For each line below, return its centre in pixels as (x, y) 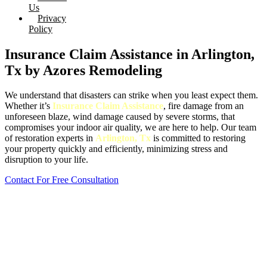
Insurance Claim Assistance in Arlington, (130, 54)
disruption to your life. (46, 160)
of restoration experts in (50, 138)
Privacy (52, 18)
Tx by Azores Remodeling (83, 70)
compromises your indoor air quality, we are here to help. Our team (131, 128)
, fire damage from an (204, 106)
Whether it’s (29, 106)
